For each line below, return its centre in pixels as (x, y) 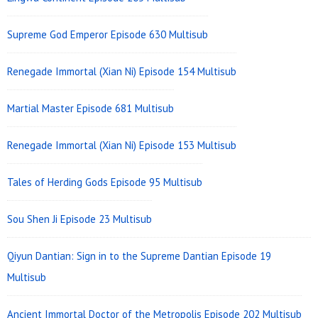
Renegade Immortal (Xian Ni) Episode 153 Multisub (122, 145)
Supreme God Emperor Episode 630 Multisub (108, 34)
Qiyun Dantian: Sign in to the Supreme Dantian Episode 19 (139, 256)
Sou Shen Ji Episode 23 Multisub (79, 219)
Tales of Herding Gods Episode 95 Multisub (105, 182)
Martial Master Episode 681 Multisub (91, 108)
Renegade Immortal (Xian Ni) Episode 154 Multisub (122, 71)
